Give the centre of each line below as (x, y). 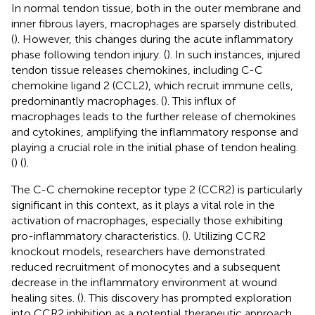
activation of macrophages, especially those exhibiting (147, 220)
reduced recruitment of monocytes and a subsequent (146, 266)
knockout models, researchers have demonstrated (138, 251)
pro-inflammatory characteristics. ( (98, 236)
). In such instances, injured (233, 54)
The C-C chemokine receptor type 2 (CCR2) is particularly (157, 189)
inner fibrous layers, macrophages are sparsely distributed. (155, 23)
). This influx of (200, 101)
